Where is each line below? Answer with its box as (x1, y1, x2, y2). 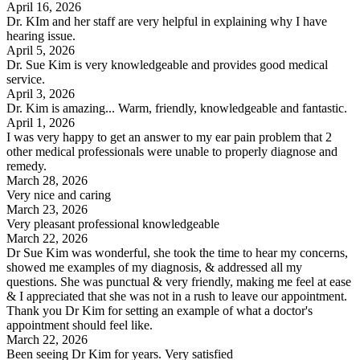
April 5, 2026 (6, 43, 75, 57)
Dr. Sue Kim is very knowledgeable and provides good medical (6, 57, 328, 72)
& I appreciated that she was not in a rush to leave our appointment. (6, 288, 347, 303)
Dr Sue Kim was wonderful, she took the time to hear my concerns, (6, 245, 348, 260)
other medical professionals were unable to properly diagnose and (6, 144, 337, 158)
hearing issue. (6, 28, 76, 43)
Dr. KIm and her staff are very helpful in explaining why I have (6, 14, 327, 28)
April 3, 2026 (6, 86, 75, 100)
